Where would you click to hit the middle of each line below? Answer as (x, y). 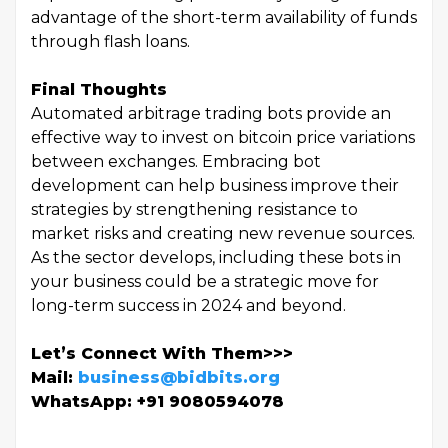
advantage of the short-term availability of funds (224, 18)
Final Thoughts (99, 90)
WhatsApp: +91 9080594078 (157, 402)
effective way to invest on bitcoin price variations (223, 138)
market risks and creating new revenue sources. (223, 234)
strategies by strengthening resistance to (194, 210)
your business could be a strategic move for (205, 282)
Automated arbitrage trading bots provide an (211, 114)
